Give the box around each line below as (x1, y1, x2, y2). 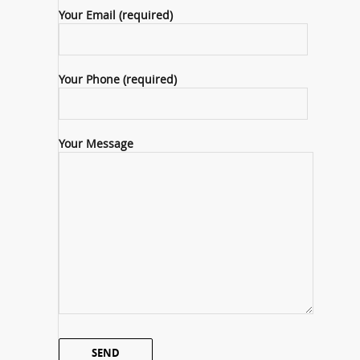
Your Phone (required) (59, 72, 177, 87)
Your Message (59, 136, 133, 151)
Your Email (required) (59, 7, 173, 22)
